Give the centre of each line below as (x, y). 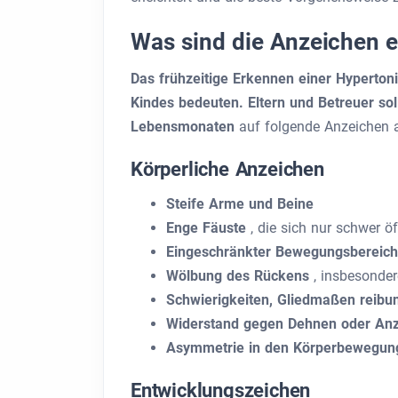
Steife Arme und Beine (240, 204)
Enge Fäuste (208, 228)
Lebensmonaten (185, 127)
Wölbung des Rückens (240, 276)
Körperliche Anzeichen (227, 169)
